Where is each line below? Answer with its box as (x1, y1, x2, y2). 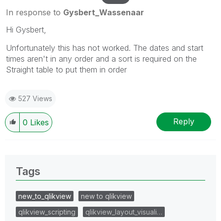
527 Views (18, 94, 52, 103)
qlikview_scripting (18, 207, 75, 216)
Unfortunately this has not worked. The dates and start (6, 42, 203, 53)
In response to (6, 7, 63, 17)
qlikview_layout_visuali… (85, 207, 162, 216)
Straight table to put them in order (6, 64, 127, 74)
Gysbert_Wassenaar (63, 7, 144, 17)
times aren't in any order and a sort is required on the (6, 53, 197, 64)
